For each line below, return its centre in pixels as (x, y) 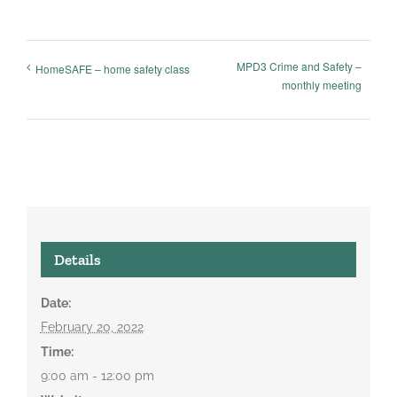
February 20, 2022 (92, 327)
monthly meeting (322, 85)
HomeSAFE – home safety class (113, 68)
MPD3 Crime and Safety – (299, 66)
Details (77, 259)
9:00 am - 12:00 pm (97, 375)
